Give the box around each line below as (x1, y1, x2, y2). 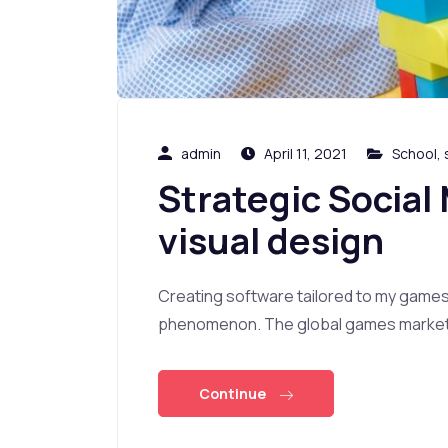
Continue (199, 383, 269, 403)
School (392, 143, 437, 163)
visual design (158, 215, 384, 265)
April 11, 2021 (261, 143, 347, 163)
